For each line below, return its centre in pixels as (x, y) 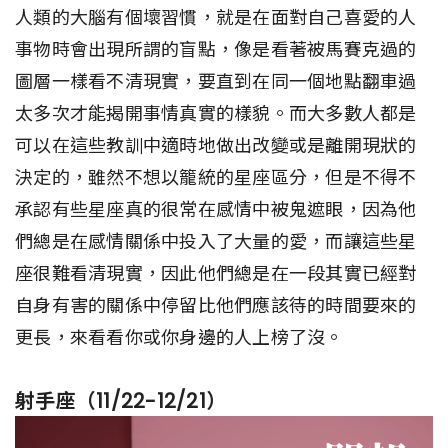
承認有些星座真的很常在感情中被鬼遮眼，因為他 (216, 210)
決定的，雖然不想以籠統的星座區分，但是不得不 (216, 178)
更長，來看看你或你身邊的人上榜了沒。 (179, 338)
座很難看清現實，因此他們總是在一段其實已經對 (216, 274)
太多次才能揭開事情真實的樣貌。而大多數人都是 (216, 114)
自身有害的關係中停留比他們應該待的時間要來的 (216, 306)
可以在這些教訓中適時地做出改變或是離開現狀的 (216, 146)
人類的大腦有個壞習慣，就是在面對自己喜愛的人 (216, 18)
